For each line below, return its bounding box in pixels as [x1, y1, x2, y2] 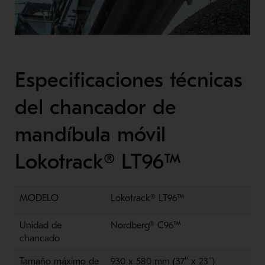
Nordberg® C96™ [110, 219, 181, 231]
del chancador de [14, 95, 176, 119]
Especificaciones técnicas [14, 67, 243, 92]
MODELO [19, 192, 59, 203]
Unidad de [19, 219, 62, 231]
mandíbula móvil [14, 122, 166, 147]
